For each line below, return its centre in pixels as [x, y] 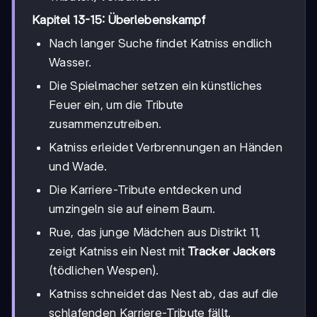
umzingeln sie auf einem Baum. [132, 208]
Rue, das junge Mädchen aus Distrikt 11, [155, 232]
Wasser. [70, 62]
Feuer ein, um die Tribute [116, 104]
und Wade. [78, 166]
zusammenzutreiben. [105, 123]
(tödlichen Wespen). [104, 270]
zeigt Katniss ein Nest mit [119, 251]
